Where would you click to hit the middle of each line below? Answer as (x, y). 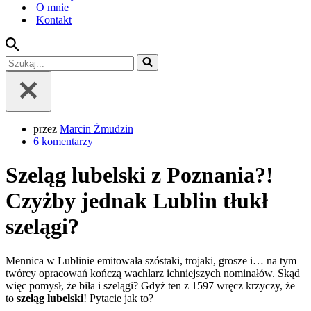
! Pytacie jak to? (118, 298)
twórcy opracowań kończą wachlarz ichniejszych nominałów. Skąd (153, 273)
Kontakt (54, 20)
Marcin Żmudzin (96, 129)
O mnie (52, 7)
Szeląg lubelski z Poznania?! (140, 175)
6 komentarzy (63, 141)
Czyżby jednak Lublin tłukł (137, 201)
